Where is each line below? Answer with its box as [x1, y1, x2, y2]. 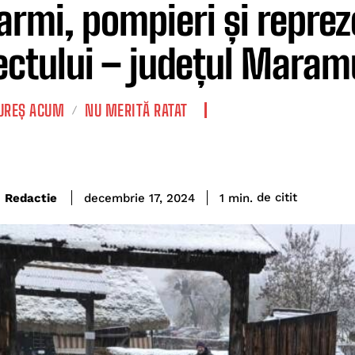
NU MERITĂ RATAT [85, 101, 188, 120]
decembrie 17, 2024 [84, 191, 195, 206]
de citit [257, 190, 297, 205]
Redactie [5, 190, 57, 205]
